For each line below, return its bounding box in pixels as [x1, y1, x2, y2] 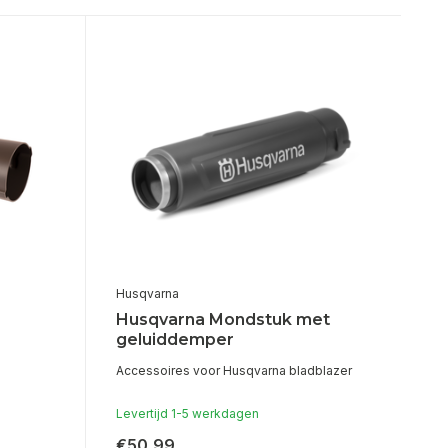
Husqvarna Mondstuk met [115, 310, 330, 330]
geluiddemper [115, 330, 234, 350]
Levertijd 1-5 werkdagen [115, 406, 259, 422]
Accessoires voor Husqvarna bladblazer [115, 363, 352, 379]
